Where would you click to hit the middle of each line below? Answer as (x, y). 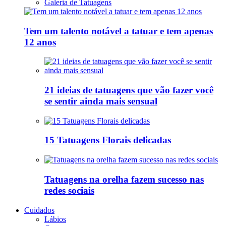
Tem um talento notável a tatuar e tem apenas (119, 31)
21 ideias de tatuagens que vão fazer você (129, 90)
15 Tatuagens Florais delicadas (108, 140)
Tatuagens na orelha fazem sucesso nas (124, 179)
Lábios (55, 219)
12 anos (40, 42)
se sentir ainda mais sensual (101, 101)
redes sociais (69, 190)
